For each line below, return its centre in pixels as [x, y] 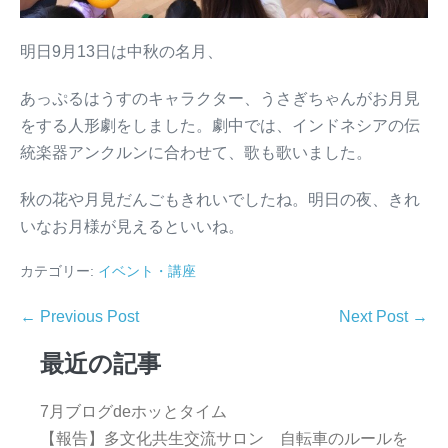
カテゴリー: [57, 271]
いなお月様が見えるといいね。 [132, 227]
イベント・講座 [147, 271]
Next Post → [383, 317]
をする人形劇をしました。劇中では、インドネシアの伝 [220, 126]
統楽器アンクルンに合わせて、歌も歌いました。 [196, 153]
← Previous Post [79, 317]
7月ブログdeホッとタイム [133, 412]
